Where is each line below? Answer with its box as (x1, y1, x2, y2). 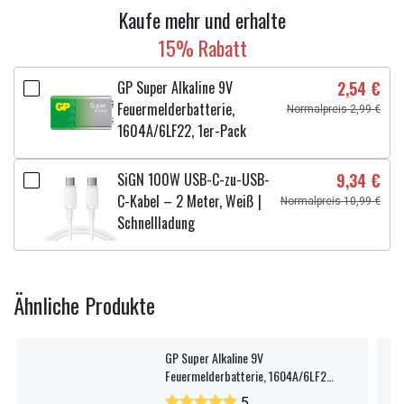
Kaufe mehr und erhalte (118, 5, 286, 34)
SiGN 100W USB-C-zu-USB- (117, 169, 270, 190)
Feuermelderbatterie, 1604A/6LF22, (164, 366, 335, 385)
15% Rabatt (157, 33, 247, 62)
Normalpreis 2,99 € (287, 103, 381, 115)
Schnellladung (117, 212, 195, 234)
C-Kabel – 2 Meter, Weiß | (117, 190, 262, 212)
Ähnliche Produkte (14, 289, 155, 321)
